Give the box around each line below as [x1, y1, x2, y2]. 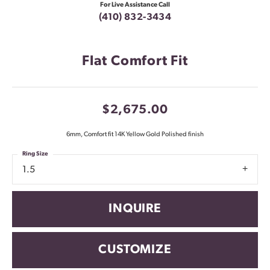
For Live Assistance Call [100, 2, 170, 9]
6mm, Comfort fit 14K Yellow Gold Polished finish [66, 131, 204, 139]
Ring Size [22, 151, 48, 158]
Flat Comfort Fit [82, 55, 188, 69]
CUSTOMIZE [98, 243, 172, 257]
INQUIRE [108, 202, 162, 215]
